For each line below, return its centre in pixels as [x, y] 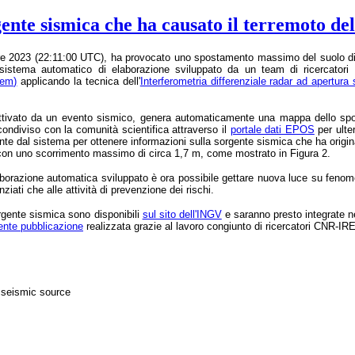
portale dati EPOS [272, 129]
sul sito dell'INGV [182, 214]
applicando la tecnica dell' [78, 81]
